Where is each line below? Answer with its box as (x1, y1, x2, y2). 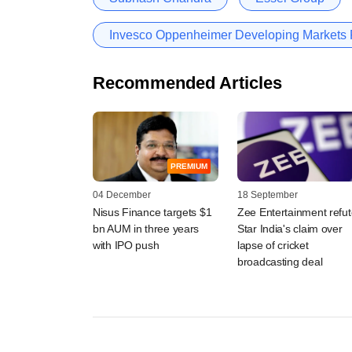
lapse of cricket (237, 239, 309, 252)
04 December (93, 189, 151, 201)
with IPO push (93, 239, 159, 252)
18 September (237, 189, 298, 201)
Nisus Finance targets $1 (93, 206, 212, 219)
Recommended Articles (93, 72, 282, 93)
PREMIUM (170, 162, 207, 171)
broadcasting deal (237, 255, 323, 269)
